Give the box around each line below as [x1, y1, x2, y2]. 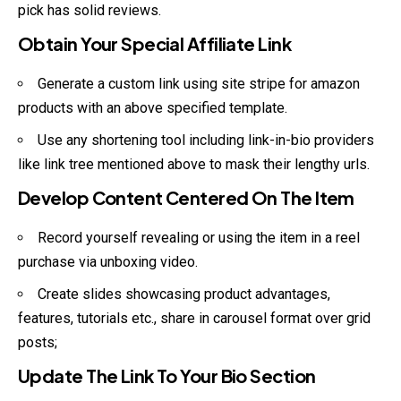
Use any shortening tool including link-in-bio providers [38, 132, 374, 149]
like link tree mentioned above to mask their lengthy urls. [18, 156, 370, 174]
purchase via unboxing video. [18, 252, 198, 270]
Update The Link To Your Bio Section [18, 363, 316, 387]
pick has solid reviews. [18, 2, 161, 20]
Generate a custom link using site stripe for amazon [38, 74, 360, 92]
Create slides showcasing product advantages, [38, 286, 330, 303]
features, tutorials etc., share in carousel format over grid [18, 310, 371, 328]
